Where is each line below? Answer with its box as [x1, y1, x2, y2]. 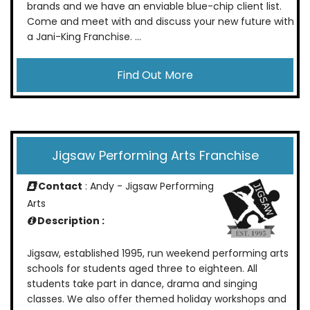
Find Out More [117, 66, 193, 83]
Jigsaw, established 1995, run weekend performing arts [27, 246, 289, 261]
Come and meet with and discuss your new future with [27, 14, 294, 28]
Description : [35, 213, 104, 228]
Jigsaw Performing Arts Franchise [51, 146, 259, 164]
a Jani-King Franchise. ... [27, 29, 141, 44]
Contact [36, 179, 82, 193]
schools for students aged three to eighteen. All [27, 262, 257, 276]
